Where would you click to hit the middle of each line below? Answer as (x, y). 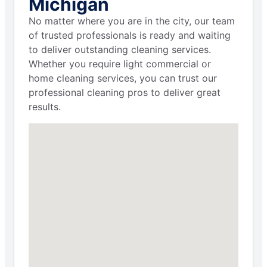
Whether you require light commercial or (120, 64)
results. (45, 107)
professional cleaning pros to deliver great (125, 93)
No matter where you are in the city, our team (132, 21)
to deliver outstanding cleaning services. (120, 50)
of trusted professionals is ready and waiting (130, 35)
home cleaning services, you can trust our (123, 78)
